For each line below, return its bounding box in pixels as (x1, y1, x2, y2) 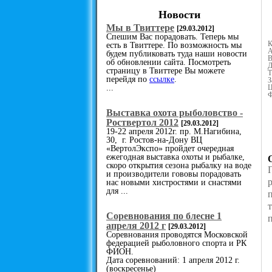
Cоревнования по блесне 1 (106, 210, 222, 221)
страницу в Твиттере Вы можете (106, 66, 225, 75)
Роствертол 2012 (106, 117, 178, 127)
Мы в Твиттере (106, 22, 174, 33)
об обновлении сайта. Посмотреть (106, 57, 231, 67)
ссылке (149, 74, 174, 84)
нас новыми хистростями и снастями (106, 177, 242, 187)
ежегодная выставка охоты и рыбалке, (106, 152, 245, 161)
